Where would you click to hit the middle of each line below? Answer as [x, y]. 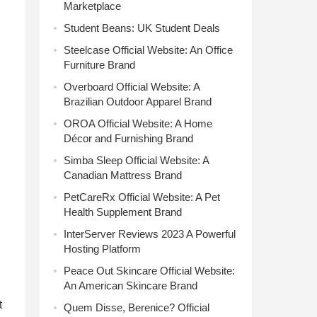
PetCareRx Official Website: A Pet [142, 197]
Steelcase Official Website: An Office [148, 50]
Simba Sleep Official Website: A [136, 160]
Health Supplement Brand [123, 212]
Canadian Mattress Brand [123, 175]
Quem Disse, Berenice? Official [137, 307]
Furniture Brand [99, 65]
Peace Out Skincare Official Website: [149, 271]
